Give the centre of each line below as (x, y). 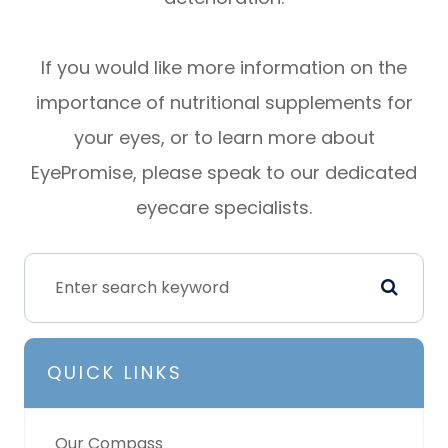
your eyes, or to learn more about (224, 137)
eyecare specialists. (224, 207)
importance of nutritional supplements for (224, 102)
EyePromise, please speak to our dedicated (224, 172)
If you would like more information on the (224, 67)
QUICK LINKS (115, 372)
